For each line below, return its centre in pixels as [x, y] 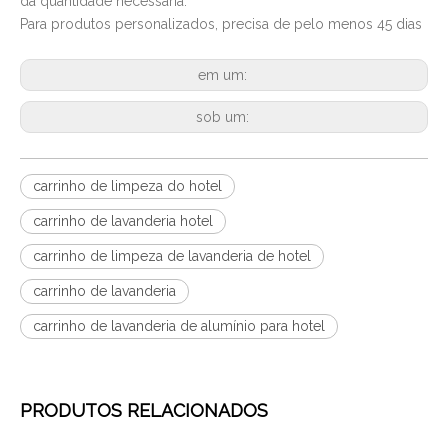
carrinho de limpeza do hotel [127, 185]
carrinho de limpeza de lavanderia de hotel [172, 255]
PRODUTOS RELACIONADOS [144, 410]
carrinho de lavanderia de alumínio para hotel [179, 325]
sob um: [224, 116]
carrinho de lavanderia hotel [123, 220]
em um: [224, 74]
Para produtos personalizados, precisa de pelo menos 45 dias [221, 23]
